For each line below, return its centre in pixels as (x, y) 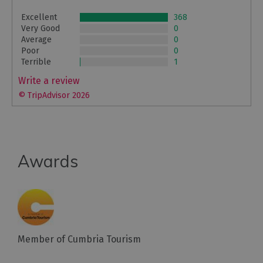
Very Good (41, 28)
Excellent (39, 17)
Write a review (49, 80)
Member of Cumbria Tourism (79, 239)
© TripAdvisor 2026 (54, 95)
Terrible (36, 62)
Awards (48, 161)
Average (36, 39)
